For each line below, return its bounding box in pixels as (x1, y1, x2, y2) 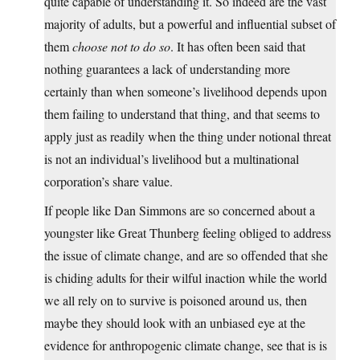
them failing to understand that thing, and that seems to (44, 104, 320, 122)
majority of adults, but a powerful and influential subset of (44, 14, 336, 32)
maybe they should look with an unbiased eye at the (44, 313, 305, 331)
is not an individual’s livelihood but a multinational (44, 149, 299, 167)
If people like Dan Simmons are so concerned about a (44, 201, 315, 219)
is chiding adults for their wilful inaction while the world (44, 268, 327, 286)
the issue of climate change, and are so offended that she (44, 246, 328, 264)
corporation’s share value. (44, 172, 173, 190)
